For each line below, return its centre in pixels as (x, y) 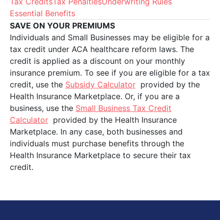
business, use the (43, 108)
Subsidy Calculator (100, 84)
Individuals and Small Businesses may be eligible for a (110, 37)
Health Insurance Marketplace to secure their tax (100, 155)
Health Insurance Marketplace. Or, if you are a (95, 96)
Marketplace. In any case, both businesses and (96, 132)
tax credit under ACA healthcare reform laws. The (102, 49)
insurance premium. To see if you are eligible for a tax (110, 73)
